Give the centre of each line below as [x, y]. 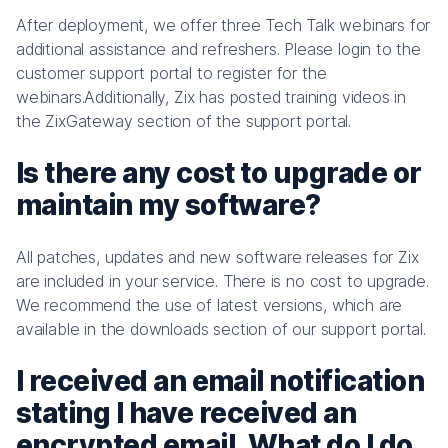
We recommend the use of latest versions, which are [209, 304]
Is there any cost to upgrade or [219, 172]
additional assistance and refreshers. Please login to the [218, 48]
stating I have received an [186, 412]
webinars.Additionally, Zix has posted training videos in [211, 96]
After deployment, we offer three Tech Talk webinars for [223, 24]
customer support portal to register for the [171, 72]
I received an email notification [220, 380]
